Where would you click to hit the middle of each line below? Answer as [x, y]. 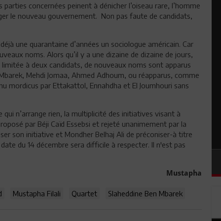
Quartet [84, 193]
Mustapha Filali [37, 193]
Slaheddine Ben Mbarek [145, 193]
